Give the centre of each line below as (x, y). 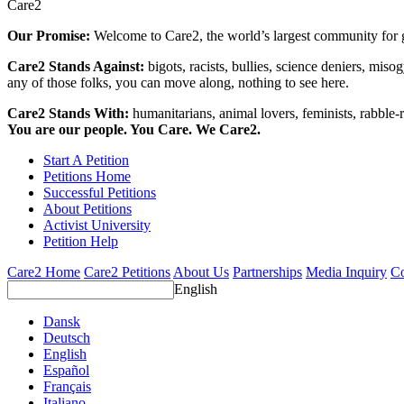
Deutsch (67, 338)
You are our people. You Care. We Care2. (134, 130)
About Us (201, 272)
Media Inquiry (346, 272)
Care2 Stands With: (70, 114)
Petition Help (81, 242)
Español (66, 371)
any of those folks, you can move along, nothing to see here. (178, 83)
